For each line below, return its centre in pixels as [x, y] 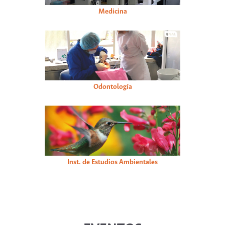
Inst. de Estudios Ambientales [113, 162]
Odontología [113, 87]
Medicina [113, 12]
